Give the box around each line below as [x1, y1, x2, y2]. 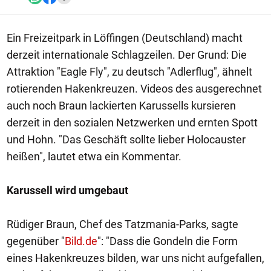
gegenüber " [7, 235, 65, 247]
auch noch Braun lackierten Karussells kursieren [7, 99, 236, 112]
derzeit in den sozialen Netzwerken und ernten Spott [7, 116, 258, 129]
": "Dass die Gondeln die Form [97, 235, 238, 247]
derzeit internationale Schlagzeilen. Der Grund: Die [7, 48, 247, 61]
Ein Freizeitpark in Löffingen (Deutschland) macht [7, 31, 243, 44]
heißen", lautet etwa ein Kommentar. [7, 150, 181, 163]
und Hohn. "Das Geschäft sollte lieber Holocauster [7, 133, 246, 146]
